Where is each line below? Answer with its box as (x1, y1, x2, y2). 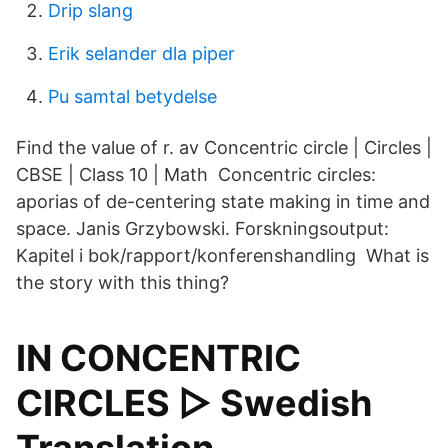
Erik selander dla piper (48, 43, 235, 64)
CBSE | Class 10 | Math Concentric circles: (16, 164, 376, 185)
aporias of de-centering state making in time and (16, 191, 430, 212)
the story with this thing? (16, 272, 229, 293)
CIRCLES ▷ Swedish (16, 381, 372, 425)
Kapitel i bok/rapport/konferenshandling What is (16, 245, 429, 266)
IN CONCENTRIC (16, 336, 301, 380)
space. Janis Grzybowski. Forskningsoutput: (16, 218, 389, 239)
